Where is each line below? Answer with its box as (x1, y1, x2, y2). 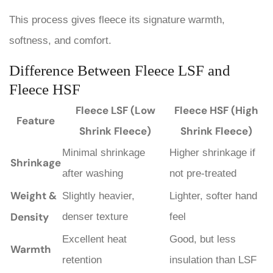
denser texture (62, 210, 128, 222)
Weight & (10, 188, 57, 202)
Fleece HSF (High (174, 103, 258, 117)
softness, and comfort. (9, 34, 112, 46)
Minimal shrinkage (62, 146, 145, 158)
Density (10, 210, 49, 224)
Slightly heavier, (62, 190, 135, 202)
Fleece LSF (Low (75, 103, 155, 117)
